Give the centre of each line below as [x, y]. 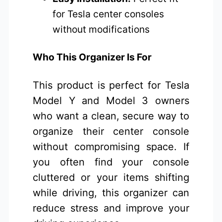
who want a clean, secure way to [111, 116]
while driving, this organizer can [111, 193]
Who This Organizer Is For [92, 57]
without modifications [101, 29]
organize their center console [111, 131]
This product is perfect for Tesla [111, 85]
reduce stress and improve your [111, 208]
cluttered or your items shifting [111, 177]
